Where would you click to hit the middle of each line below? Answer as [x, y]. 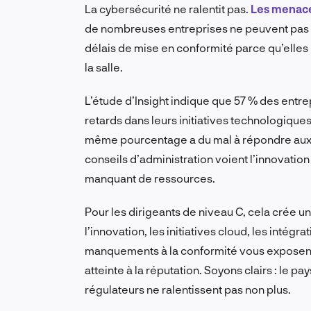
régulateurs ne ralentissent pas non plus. [188, 289]
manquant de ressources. [150, 178]
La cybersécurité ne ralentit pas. [168, 9]
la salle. [104, 67]
